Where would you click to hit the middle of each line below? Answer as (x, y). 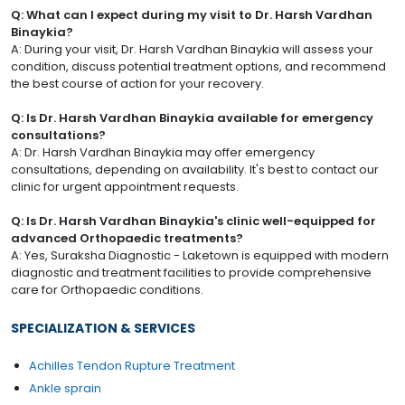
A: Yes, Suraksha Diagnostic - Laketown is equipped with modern (200, 256)
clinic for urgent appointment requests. (125, 187)
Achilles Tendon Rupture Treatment (132, 366)
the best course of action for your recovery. (137, 84)
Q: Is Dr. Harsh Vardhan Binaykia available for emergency (192, 118)
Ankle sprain (65, 389)
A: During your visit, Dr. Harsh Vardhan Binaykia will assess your (192, 50)
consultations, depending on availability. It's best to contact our (195, 170)
